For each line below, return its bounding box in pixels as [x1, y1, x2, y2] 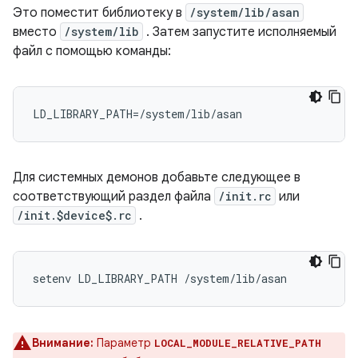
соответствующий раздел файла [13, 189, 214, 205]
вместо [13, 24, 60, 40]
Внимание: [32, 336, 93, 350]
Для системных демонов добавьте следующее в [13, 169, 300, 185]
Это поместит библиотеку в [13, 5, 185, 21]
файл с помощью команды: [13, 43, 171, 59]
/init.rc [218, 189, 272, 204]
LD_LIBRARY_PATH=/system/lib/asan [33, 106, 242, 121]
